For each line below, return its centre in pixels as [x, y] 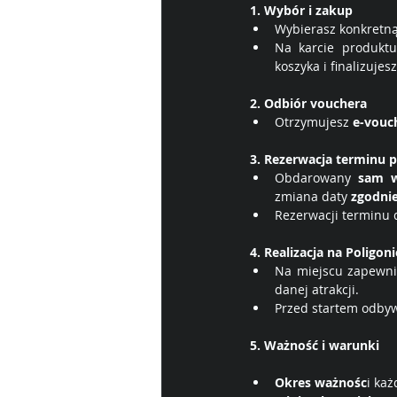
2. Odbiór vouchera [308, 104]
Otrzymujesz [314, 122]
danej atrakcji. [317, 290]
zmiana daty [313, 197]
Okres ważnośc [321, 383]
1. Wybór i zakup [301, 11]
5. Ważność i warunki [315, 346]
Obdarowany [317, 178]
